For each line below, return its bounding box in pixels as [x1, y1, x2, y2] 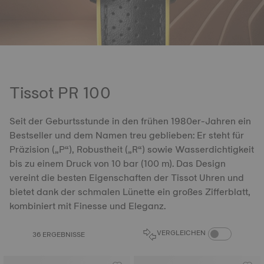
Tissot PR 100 [9, 78, 111, 107]
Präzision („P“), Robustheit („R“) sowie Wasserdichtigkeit [9, 141, 254, 157]
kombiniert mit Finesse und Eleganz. [9, 198, 166, 214]
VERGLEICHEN [157, 227, 206, 239]
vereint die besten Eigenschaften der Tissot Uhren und [9, 170, 244, 186]
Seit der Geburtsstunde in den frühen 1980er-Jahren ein [9, 113, 251, 129]
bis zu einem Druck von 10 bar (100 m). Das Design [9, 156, 226, 171]
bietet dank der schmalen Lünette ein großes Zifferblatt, [9, 184, 250, 200]
